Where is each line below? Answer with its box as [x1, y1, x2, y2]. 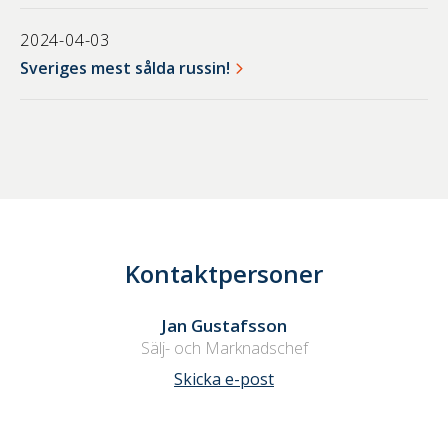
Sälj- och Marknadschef [140, 337, 308, 360]
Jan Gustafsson [161, 314, 287, 338]
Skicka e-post [174, 368, 274, 391]
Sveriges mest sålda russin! [20, 57, 230, 80]
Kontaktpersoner [125, 257, 323, 291]
